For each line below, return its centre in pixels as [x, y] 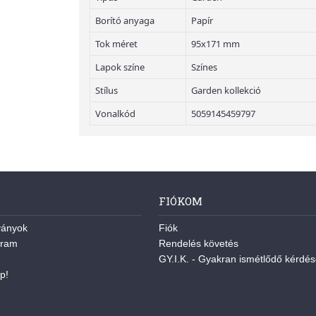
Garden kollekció [226, 90]
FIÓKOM [180, 201]
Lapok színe [120, 67]
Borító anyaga [125, 20]
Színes [204, 67]
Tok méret [116, 44]
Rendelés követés [198, 243]
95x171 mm [215, 44]
